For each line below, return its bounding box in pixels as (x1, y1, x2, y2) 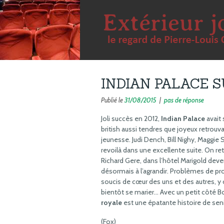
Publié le (101, 96, 124, 104)
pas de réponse (164, 96, 204, 104)
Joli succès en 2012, (101, 114, 161, 123)
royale (101, 198, 122, 207)
